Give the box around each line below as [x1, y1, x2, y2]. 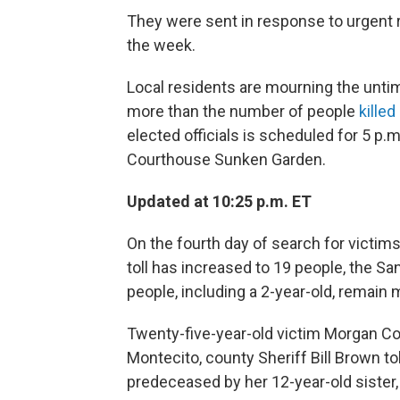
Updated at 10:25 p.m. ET [127, 191, 312, 211]
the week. [127, 35, 196, 54]
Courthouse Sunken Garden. [127, 149, 326, 169]
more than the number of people [127, 101, 359, 121]
